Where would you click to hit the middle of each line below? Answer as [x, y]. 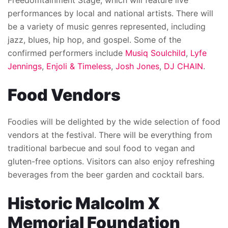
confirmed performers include [66, 53]
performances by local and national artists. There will [110, 13]
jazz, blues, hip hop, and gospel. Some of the [94, 40]
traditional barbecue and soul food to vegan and [101, 148]
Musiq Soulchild [155, 53]
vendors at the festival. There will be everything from [110, 135]
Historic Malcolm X [84, 204]
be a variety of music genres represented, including [107, 27]
